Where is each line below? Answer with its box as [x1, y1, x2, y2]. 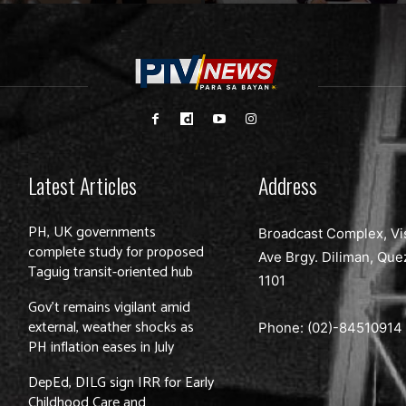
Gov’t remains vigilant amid [28, 295, 191, 321]
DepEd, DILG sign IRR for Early [28, 371, 215, 396]
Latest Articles [28, 169, 138, 202]
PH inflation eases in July [28, 335, 175, 361]
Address [258, 169, 318, 202]
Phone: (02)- [258, 319, 340, 337]
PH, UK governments [28, 220, 157, 246]
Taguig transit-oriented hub [28, 260, 194, 285]
